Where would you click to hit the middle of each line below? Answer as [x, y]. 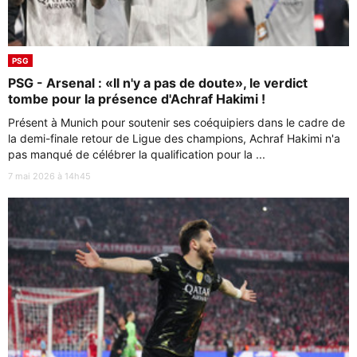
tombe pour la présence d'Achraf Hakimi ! [137, 98]
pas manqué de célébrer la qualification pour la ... [137, 154]
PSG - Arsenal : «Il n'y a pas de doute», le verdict [158, 82]
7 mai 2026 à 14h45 [49, 176]
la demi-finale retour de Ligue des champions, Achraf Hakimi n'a [174, 138]
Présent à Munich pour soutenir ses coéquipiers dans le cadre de [177, 122]
